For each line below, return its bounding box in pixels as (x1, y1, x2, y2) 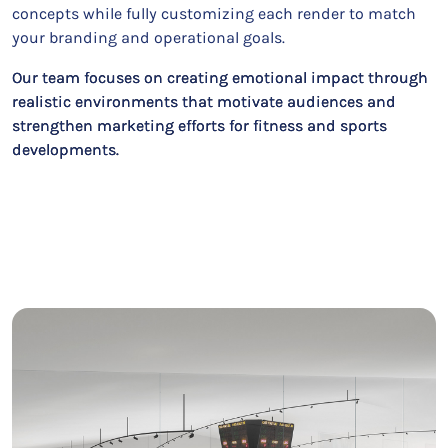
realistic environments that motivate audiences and (12, 92, 396, 111)
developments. (12, 140, 119, 159)
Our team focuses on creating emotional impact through (12, 68, 428, 87)
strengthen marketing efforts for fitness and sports (12, 116, 387, 135)
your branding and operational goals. (12, 28, 285, 47)
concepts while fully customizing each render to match (12, 4, 416, 23)
